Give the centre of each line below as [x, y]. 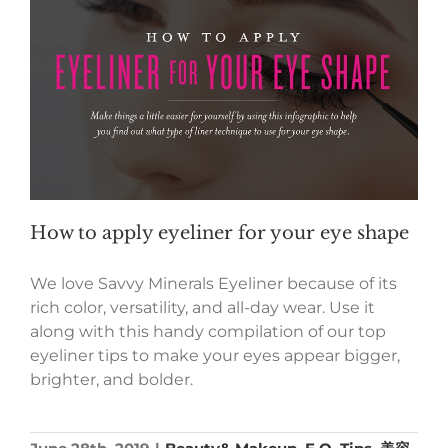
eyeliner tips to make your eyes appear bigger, [215, 355]
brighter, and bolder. [111, 379]
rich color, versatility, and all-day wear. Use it [202, 307]
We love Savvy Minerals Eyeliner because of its [213, 283]
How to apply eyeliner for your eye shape [219, 232]
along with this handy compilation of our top [208, 331]
